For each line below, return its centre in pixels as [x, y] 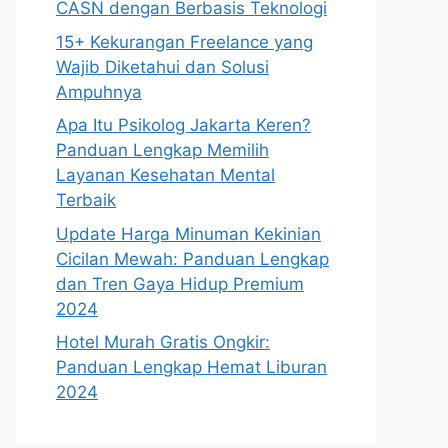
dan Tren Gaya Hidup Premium [180, 283]
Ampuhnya [99, 91]
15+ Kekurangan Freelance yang [184, 41]
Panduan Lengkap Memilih [162, 150]
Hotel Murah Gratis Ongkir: [163, 342]
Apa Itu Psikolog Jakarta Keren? [183, 125]
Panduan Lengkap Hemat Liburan [191, 367]
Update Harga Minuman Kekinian [188, 233]
